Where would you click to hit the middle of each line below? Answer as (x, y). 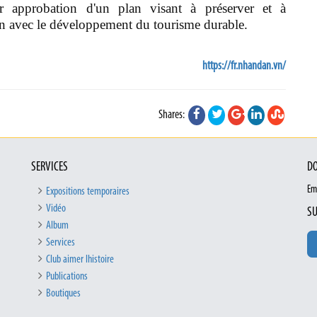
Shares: (173, 115)
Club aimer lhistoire (80, 260)
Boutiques (63, 294)
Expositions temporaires (88, 192)
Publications (67, 277)
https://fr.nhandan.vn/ (244, 67)
